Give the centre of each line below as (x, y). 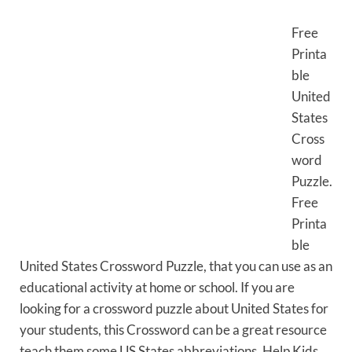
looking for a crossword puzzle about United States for (174, 309)
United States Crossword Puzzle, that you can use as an (176, 266)
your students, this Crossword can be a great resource (173, 330)
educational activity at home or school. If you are (157, 288)
